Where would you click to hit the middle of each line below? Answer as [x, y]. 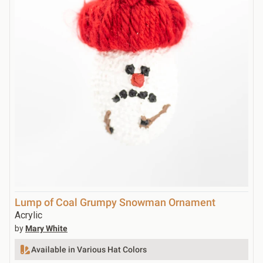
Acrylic [28, 215]
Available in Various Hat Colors [89, 249]
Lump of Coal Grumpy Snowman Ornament [115, 202]
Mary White [46, 228]
